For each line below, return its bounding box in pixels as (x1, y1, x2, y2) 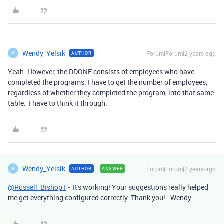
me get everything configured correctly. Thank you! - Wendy (8, 192, 191, 202)
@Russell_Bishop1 (8, 182, 66, 192)
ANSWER (102, 165, 123, 172)
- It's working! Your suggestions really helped (66, 182, 208, 192)
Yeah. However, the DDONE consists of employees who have (8, 66, 194, 76)
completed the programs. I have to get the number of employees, (8, 77, 207, 87)
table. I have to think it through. (8, 98, 112, 108)
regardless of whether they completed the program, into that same (8, 87, 214, 97)
